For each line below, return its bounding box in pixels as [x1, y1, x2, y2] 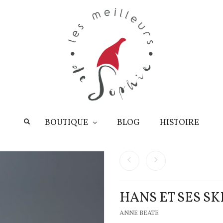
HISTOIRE [160, 117, 199, 129]
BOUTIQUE [45, 117, 88, 129]
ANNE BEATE [119, 209, 159, 218]
